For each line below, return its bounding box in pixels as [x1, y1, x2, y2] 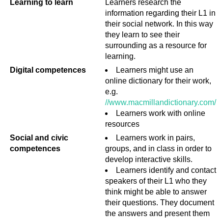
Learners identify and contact [116, 166, 216, 174]
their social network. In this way [105, 20, 213, 28]
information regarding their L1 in [105, 9, 216, 17]
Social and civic [10, 134, 68, 142]
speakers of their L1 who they [105, 177, 207, 185]
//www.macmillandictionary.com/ [105, 98, 216, 107]
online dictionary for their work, [105, 77, 211, 85]
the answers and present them [105, 209, 210, 218]
